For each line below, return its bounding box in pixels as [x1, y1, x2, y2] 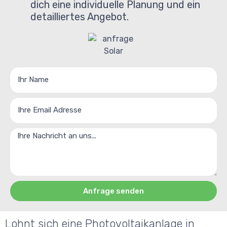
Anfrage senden [83, 186, 144, 196]
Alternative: [10, 202, 55, 212]
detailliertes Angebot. [30, 10, 129, 23]
